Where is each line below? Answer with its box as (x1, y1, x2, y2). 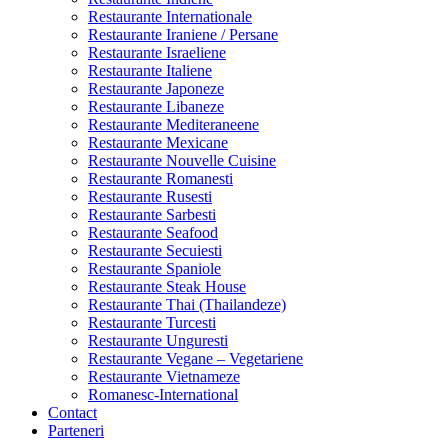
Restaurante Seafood (88, 223, 218, 241)
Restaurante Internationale (88, 7, 252, 25)
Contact (48, 403, 97, 421)
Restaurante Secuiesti (88, 241, 222, 259)
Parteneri (48, 421, 104, 439)
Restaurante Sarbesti (88, 205, 216, 223)
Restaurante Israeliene (88, 43, 226, 61)
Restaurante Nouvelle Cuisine (88, 151, 276, 169)
